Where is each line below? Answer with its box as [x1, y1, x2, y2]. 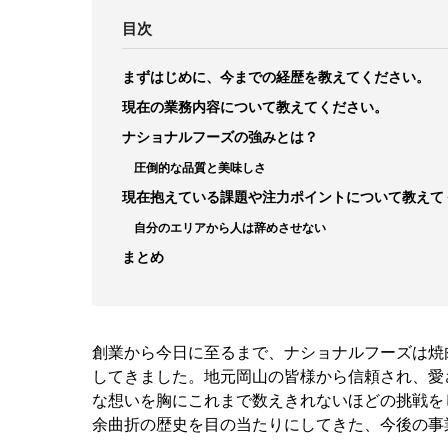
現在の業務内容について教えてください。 [122, 99, 388, 115]
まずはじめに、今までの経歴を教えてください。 [122, 69, 430, 85]
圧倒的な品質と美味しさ [134, 160, 266, 175]
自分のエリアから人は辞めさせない [134, 220, 326, 235]
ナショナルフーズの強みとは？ [122, 129, 318, 145]
